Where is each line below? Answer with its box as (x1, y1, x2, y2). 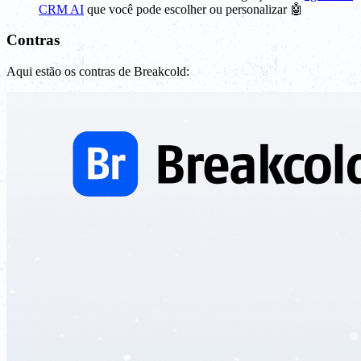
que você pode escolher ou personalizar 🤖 (84, 2, 303, 16)
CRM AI (39, 2, 84, 16)
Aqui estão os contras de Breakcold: (6, 64, 189, 78)
